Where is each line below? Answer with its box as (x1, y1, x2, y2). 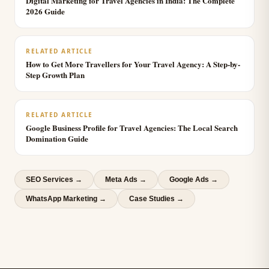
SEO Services (26, 175, 73, 184)
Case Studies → (129, 195, 184, 203)
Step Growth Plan (26, 69, 85, 80)
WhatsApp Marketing (26, 195, 97, 203)
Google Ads (169, 175, 209, 184)
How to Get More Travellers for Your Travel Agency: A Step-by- (26, 58, 240, 70)
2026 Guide (26, 5, 65, 17)
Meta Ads (105, 175, 138, 184)
